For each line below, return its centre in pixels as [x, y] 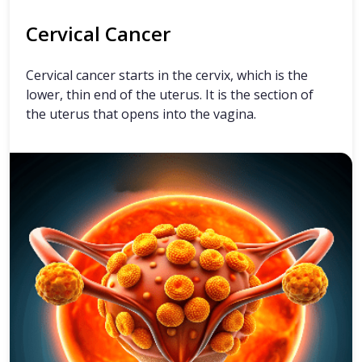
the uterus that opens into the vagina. [141, 114]
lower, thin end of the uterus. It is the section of [170, 95]
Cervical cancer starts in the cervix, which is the [167, 76]
